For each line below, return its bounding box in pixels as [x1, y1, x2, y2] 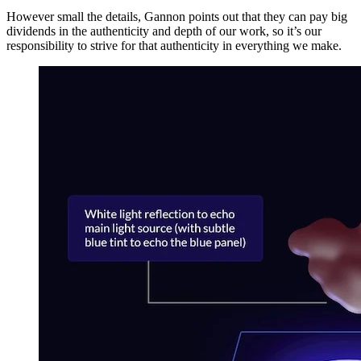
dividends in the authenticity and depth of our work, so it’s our [6, 24, 322, 39]
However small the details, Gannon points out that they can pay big [6, 10, 347, 24]
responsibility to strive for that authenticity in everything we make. [6, 39, 342, 53]
